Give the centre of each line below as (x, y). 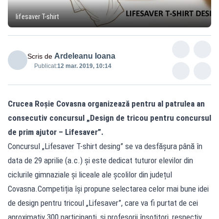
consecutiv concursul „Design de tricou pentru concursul (109, 118)
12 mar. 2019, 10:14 (84, 66)
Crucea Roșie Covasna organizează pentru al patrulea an (106, 103)
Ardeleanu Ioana (85, 56)
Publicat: (46, 66)
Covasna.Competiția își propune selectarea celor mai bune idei (108, 188)
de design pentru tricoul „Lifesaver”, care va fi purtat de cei (103, 203)
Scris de (40, 56)
